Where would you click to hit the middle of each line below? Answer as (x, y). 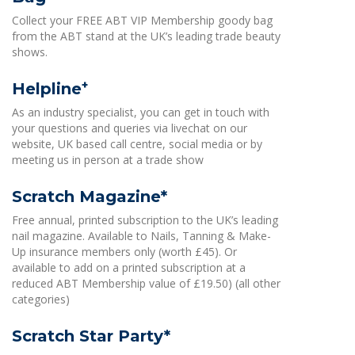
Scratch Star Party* (91, 336)
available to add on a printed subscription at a (129, 267)
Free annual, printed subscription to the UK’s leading (145, 220)
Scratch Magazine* (90, 197)
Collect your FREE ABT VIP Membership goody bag (142, 20)
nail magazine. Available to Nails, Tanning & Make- (141, 236)
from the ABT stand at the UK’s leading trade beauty (146, 36)
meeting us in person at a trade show (108, 160)
